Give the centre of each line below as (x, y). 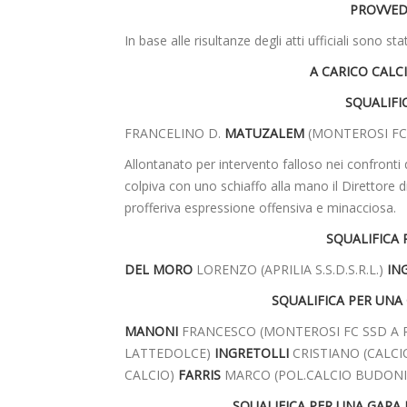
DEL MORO (159, 270)
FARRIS (199, 375)
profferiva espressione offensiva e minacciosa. (260, 208)
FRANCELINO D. (174, 134)
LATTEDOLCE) (169, 353)
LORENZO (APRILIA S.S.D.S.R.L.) (290, 270)
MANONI (151, 332)
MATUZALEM (264, 134)
